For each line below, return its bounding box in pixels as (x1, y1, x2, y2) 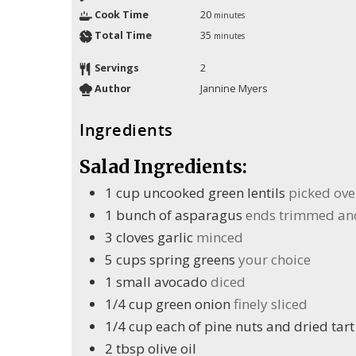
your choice (238, 250, 311, 269)
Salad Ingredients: (79, 154, 247, 178)
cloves (116, 227, 154, 246)
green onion (156, 294, 230, 313)
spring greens (149, 250, 235, 269)
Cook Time (95, 7, 149, 21)
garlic (157, 227, 193, 246)
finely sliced (234, 294, 308, 313)
